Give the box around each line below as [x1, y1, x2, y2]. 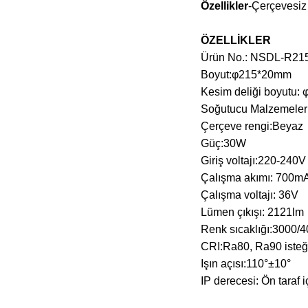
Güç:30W [201, 137, 249, 149]
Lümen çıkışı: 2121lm [201, 206, 307, 218]
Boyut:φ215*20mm [201, 69, 294, 80]
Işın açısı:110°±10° [201, 258, 294, 269]
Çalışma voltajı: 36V [201, 189, 301, 201]
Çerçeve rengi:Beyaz [201, 120, 303, 132]
